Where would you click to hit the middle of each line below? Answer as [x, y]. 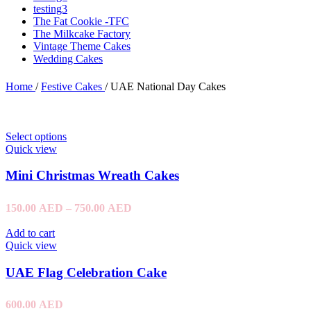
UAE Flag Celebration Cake [86, 272]
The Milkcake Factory [82, 33]
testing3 [50, 8]
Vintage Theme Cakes [82, 46]
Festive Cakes [73, 86]
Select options [36, 136]
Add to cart [30, 233]
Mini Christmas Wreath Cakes [92, 176]
